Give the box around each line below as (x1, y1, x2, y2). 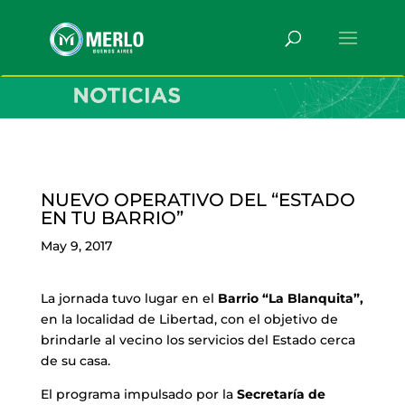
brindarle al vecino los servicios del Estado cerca (40, 331, 355, 348)
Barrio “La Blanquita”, (217, 289, 363, 306)
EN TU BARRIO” (40, 206, 184, 229)
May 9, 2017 (40, 237, 112, 254)
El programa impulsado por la (40, 385, 237, 402)
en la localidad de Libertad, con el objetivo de (40, 310, 338, 327)
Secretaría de (236, 385, 325, 402)
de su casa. (40, 352, 110, 369)
